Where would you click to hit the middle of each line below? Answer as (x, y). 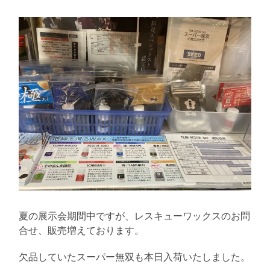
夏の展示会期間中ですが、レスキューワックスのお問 (135, 216)
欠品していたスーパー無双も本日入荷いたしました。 (135, 257)
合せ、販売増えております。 (82, 230)
